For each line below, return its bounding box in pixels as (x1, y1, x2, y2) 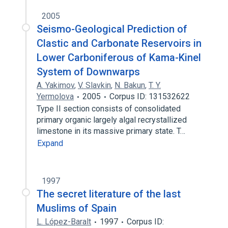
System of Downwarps (37, 66, 140, 78)
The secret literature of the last (37, 188, 181, 200)
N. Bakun (115, 80, 145, 90)
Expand (37, 138, 63, 148)
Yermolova (37, 92, 74, 101)
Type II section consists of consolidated (37, 104, 181, 113)
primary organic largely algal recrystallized (37, 115, 187, 125)
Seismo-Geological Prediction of (37, 23, 187, 35)
